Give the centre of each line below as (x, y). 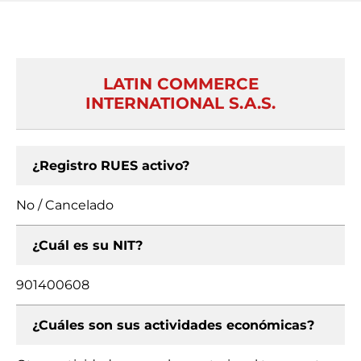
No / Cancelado (65, 205)
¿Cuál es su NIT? (87, 245)
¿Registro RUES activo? (111, 166)
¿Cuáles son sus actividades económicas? (173, 325)
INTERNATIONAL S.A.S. (180, 103)
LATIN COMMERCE (180, 84)
